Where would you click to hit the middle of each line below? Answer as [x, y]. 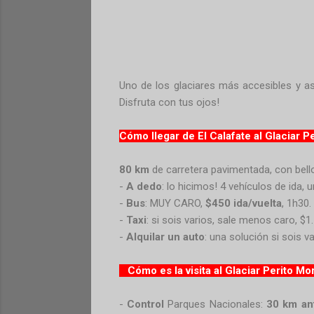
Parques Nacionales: [215, 304]
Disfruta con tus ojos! [169, 102]
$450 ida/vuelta [243, 203]
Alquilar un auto [165, 237]
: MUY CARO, [175, 203]
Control [145, 304]
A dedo [144, 186]
